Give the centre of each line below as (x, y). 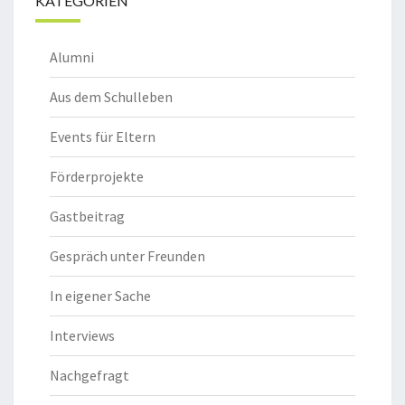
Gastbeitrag (87, 217)
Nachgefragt (89, 376)
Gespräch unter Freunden (127, 256)
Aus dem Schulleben (111, 97)
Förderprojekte (97, 177)
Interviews (82, 336)
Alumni (72, 57)
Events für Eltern (103, 137)
